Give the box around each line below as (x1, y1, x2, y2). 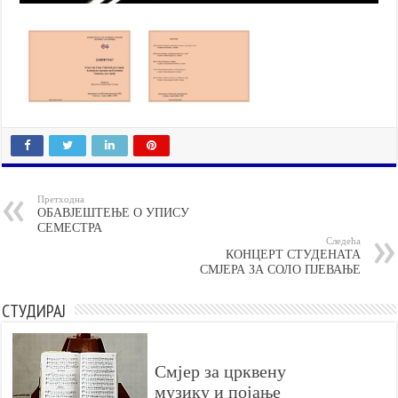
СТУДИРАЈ (2, 299, 67, 323)
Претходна (37, 194, 85, 206)
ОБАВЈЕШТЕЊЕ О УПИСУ (37, 205, 190, 220)
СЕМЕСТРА (37, 220, 103, 235)
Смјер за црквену (155, 362, 287, 383)
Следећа (325, 235, 361, 248)
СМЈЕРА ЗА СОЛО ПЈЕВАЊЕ (199, 262, 361, 277)
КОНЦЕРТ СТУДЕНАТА (225, 247, 361, 262)
